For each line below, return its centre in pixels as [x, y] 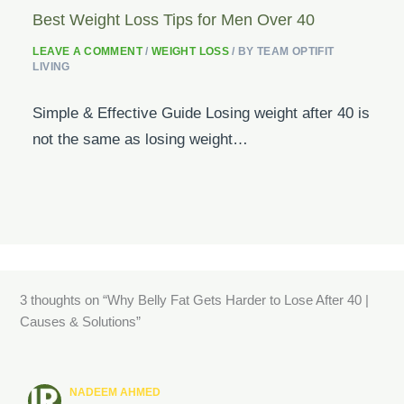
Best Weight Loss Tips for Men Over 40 [174, 20]
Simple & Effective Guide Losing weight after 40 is [202, 114]
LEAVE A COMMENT [87, 52]
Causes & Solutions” [80, 321]
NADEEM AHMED [115, 393]
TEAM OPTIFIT [296, 52]
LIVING [51, 67]
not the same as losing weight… [141, 140]
